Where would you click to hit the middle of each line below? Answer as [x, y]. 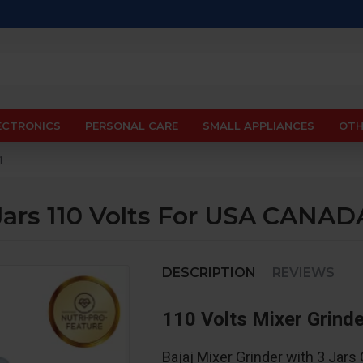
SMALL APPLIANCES [258, 125]
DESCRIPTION [209, 273]
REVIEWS [303, 273]
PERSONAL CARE [132, 125]
